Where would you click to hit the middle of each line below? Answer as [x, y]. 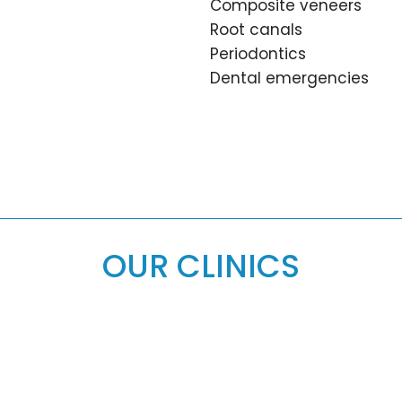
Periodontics [258, 54]
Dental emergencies [289, 79]
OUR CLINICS [201, 266]
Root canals [256, 30]
